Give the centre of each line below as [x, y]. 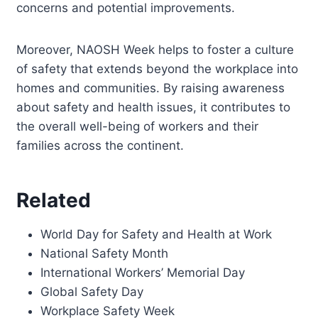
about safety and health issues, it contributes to [154, 107]
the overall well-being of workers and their [138, 126]
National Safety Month [105, 253]
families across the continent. [100, 145]
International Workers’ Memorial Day [143, 272]
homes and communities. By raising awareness [151, 88]
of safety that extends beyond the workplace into [158, 68]
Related [54, 200]
